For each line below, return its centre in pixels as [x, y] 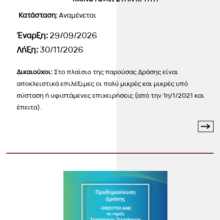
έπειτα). [30, 107]
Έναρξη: [33, 36]
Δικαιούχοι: [36, 72]
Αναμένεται [78, 15]
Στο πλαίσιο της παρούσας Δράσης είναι [116, 72]
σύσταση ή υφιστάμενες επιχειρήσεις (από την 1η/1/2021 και [111, 96]
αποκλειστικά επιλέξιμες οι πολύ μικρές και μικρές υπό [103, 84]
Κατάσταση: [39, 15]
